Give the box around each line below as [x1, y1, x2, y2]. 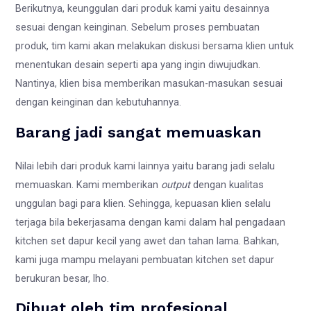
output [161, 178, 194, 191]
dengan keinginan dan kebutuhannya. [15, 96, 185, 109]
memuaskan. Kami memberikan [15, 178, 162, 191]
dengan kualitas [193, 178, 264, 191]
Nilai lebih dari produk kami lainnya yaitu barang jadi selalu [15, 159, 276, 172]
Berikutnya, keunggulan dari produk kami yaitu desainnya [15, 2, 270, 15]
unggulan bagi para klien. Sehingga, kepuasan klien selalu [15, 196, 271, 210]
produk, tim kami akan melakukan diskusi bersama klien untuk [15, 40, 294, 53]
